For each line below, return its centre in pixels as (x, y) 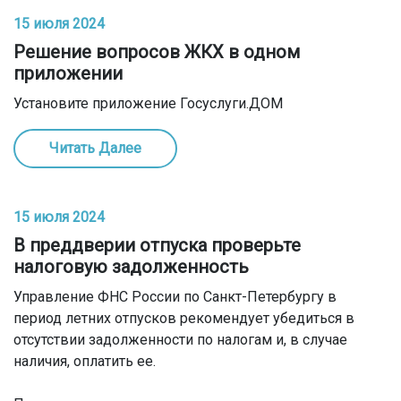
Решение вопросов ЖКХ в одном (157, 52)
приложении (68, 73)
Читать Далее (95, 148)
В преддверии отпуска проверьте (157, 245)
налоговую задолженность (131, 267)
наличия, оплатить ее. (85, 361)
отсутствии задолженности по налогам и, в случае (180, 340)
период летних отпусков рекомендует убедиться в (184, 318)
